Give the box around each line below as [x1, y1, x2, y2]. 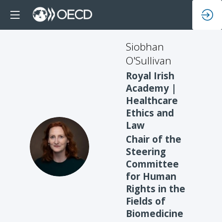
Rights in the [126, 182, 185, 195]
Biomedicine [126, 207, 183, 220]
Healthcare [126, 94, 178, 107]
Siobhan [126, 40, 164, 54]
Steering [126, 145, 166, 158]
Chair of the [126, 133, 181, 146]
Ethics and [126, 106, 174, 119]
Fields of [126, 195, 166, 208]
